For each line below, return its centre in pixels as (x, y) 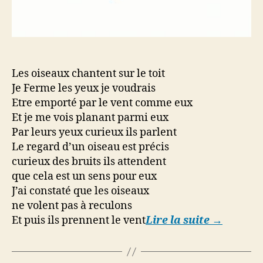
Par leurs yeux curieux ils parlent (94, 133)
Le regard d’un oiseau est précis (90, 147)
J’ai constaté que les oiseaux (80, 191)
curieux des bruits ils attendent (89, 162)
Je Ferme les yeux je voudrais (84, 89)
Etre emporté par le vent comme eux (102, 103)
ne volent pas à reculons (72, 206)
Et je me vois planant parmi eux (90, 118)
